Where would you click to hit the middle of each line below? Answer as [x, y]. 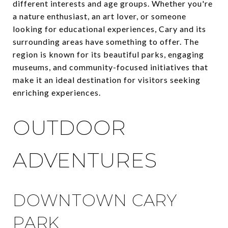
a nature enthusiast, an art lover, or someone [99, 16]
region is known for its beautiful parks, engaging [108, 54]
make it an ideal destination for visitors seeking [107, 80]
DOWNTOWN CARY [95, 200]
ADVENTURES [85, 160]
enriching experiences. [57, 92]
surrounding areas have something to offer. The [106, 41]
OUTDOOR [69, 127]
